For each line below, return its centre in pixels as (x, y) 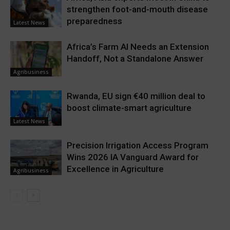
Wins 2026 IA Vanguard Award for (133, 157)
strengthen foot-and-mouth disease (137, 9)
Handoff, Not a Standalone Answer (135, 59)
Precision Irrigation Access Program (138, 146)
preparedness (94, 21)
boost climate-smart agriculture (129, 108)
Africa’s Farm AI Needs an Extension (138, 47)
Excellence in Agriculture (115, 169)
